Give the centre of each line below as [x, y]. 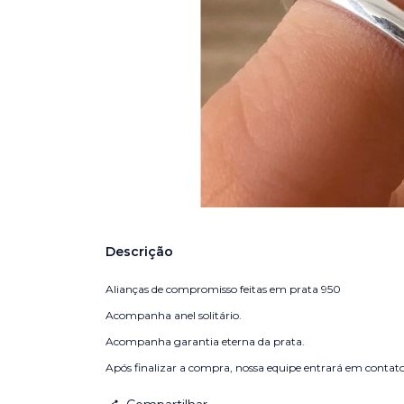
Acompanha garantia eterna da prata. [205, 341]
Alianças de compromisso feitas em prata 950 [223, 289]
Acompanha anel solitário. [174, 315]
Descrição [139, 252]
